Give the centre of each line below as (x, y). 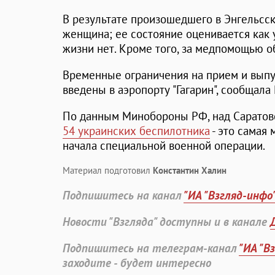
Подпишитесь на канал (123, 196)
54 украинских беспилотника (136, 131)
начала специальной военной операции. (164, 146)
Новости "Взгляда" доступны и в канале (166, 222)
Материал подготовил (108, 171)
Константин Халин (190, 171)
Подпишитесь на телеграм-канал (151, 248)
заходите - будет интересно (137, 263)
